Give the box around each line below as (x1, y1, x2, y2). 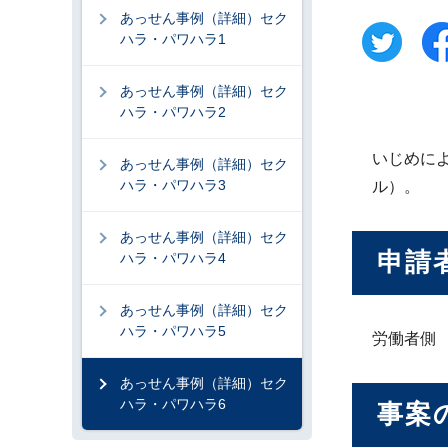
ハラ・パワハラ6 (120, 396, 226, 412)
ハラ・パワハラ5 (120, 323, 226, 339)
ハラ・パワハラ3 (120, 177, 226, 193)
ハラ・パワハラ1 (120, 31, 226, 47)
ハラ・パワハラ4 (120, 250, 226, 266)
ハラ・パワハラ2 (120, 104, 226, 120)
